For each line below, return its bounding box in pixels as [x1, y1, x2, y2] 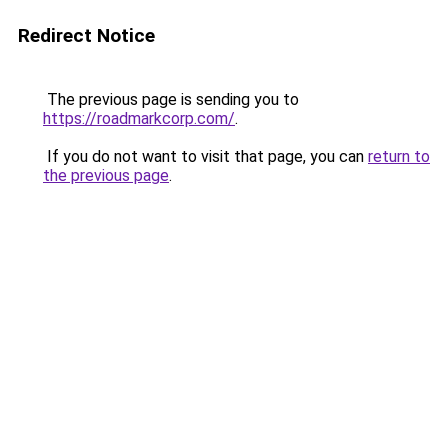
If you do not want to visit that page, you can [43, 147, 368, 166]
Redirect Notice [18, 24, 155, 47]
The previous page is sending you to [43, 90, 299, 109]
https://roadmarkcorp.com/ [43, 109, 235, 128]
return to [368, 147, 430, 166]
